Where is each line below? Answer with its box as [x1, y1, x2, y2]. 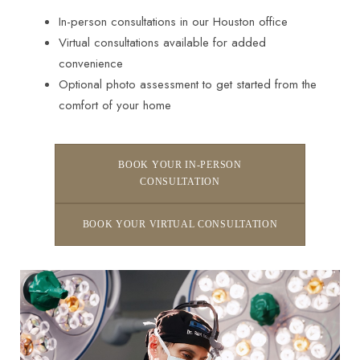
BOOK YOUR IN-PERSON [118, 159, 242, 171]
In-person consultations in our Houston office [58, 13, 288, 31]
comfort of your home [58, 96, 171, 115]
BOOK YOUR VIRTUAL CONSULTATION [82, 219, 278, 231]
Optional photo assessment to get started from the [58, 76, 317, 94]
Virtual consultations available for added [58, 34, 266, 52]
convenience [58, 55, 123, 73]
